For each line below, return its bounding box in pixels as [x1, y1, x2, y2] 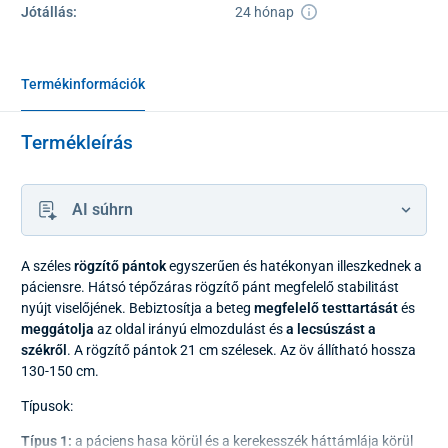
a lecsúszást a [283, 320, 376, 337]
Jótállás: [21, 3, 77, 20]
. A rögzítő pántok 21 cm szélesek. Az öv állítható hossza [67, 341, 416, 358]
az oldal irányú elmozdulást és [94, 320, 283, 337]
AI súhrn [71, 199, 133, 219]
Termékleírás [21, 131, 133, 154]
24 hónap [234, 3, 297, 20]
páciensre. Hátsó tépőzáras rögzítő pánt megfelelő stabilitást [21, 278, 399, 295]
